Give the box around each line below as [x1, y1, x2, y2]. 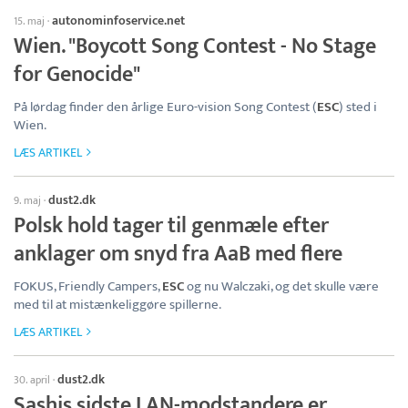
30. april [14, 371, 50, 390]
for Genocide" [14, 56, 140, 94]
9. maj [14, 191, 41, 210]
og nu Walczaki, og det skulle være [184, 275, 379, 299]
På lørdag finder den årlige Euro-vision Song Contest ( [14, 96, 317, 119]
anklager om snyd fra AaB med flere [14, 236, 342, 273]
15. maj [14, 12, 45, 31]
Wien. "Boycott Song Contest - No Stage [14, 28, 376, 66]
